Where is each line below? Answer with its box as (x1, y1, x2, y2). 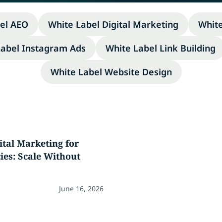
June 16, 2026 (59, 184, 104, 193)
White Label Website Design (50, 66, 172, 78)
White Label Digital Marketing (48, 18, 178, 30)
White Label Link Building (105, 42, 216, 54)
